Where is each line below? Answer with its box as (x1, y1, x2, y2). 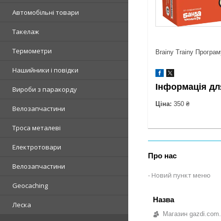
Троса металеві (12, 123, 61, 132)
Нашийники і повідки (12, 66, 78, 74)
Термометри (12, 46, 52, 55)
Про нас (148, 151, 177, 160)
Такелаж (12, 27, 39, 36)
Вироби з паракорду (12, 85, 77, 94)
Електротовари (12, 143, 61, 151)
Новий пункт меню (151, 170, 211, 180)
